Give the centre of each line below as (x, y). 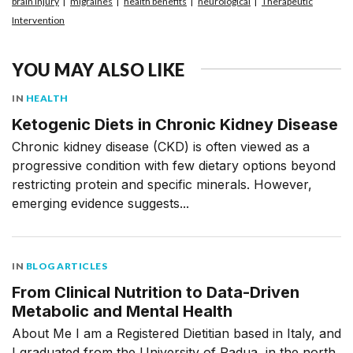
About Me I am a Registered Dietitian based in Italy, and (176, 334)
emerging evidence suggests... (100, 204)
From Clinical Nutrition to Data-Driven (156, 293)
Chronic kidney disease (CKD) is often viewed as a (161, 147)
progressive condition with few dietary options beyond (174, 166)
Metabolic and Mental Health (122, 312)
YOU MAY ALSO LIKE (98, 70)
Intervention (38, 20)
